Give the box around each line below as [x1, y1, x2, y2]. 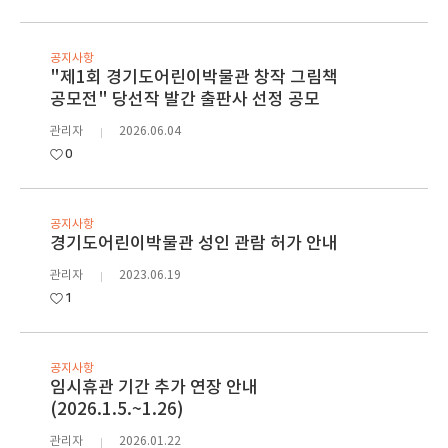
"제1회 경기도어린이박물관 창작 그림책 [50, 68, 338, 88]
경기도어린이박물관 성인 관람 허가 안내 [50, 234, 338, 254]
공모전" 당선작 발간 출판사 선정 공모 [50, 90, 320, 110]
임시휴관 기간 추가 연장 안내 [50, 378, 258, 398]
